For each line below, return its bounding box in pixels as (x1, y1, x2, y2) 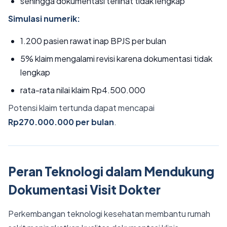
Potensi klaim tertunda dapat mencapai (8, 102, 155, 113)
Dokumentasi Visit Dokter (8, 182, 161, 197)
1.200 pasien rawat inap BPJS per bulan (20, 35, 166, 46)
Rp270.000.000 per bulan (8, 117, 114, 127)
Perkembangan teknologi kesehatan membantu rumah (8, 208, 210, 219)
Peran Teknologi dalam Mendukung (8, 164, 214, 179)
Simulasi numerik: (8, 13, 80, 24)
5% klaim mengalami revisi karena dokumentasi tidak (20, 53, 212, 64)
